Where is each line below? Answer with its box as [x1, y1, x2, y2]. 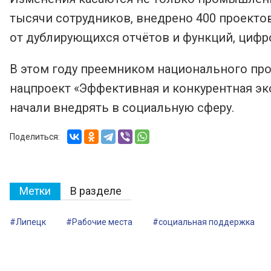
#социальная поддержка [152, 217, 255, 227]
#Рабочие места [66, 217, 132, 227]
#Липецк [10, 217, 46, 227]
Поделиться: [10, 132, 60, 142]
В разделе [70, 184, 122, 197]
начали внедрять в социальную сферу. [10, 100, 234, 115]
